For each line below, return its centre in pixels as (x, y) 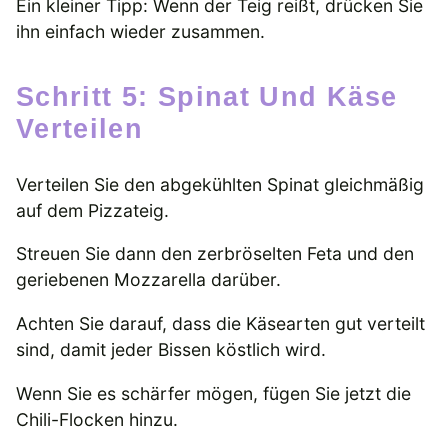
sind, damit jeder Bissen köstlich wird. (171, 349)
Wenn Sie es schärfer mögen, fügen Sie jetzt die (213, 393)
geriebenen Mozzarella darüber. (148, 280)
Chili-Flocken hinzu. (97, 419)
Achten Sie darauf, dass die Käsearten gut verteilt (220, 323)
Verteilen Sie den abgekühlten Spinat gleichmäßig (220, 184)
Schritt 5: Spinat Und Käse (26, 96)
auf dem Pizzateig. (92, 210)
